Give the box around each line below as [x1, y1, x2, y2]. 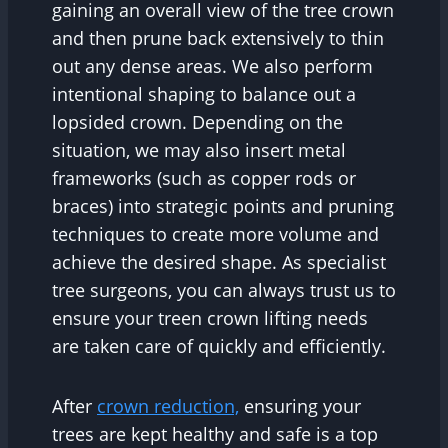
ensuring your [239, 393, 361, 418]
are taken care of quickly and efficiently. [52, 333, 386, 358]
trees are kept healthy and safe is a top [52, 421, 378, 446]
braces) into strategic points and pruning [52, 193, 394, 218]
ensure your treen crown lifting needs [52, 305, 368, 330]
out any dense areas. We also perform [52, 53, 373, 78]
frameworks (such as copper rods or [52, 165, 356, 190]
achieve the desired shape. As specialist [52, 249, 386, 274]
